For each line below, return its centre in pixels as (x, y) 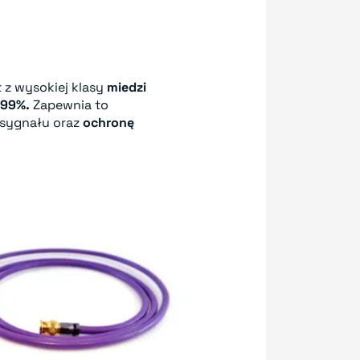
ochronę (108, 122)
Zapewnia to (69, 104)
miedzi (127, 87)
